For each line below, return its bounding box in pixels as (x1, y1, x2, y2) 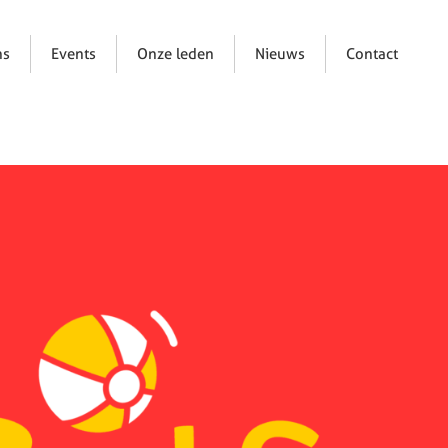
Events (51, 44, 97, 63)
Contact (346, 44, 399, 63)
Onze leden (137, 44, 215, 63)
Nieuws (255, 44, 306, 63)
